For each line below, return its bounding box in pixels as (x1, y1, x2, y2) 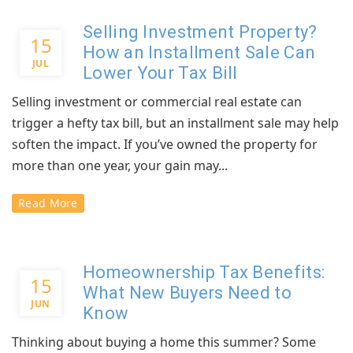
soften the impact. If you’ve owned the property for (12, 136, 318, 153)
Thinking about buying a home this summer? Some (12, 333, 316, 351)
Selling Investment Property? (83, 22, 318, 42)
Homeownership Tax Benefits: (83, 262, 325, 282)
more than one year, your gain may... (12, 157, 228, 174)
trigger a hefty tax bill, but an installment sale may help (12, 114, 339, 132)
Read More (18, 195, 78, 210)
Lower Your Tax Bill (83, 63, 238, 83)
